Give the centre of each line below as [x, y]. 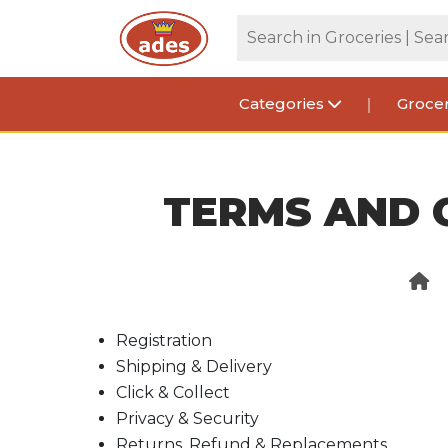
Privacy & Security [187, 418]
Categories [283, 103]
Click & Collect [173, 392]
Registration [164, 340]
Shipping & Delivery [194, 366]
